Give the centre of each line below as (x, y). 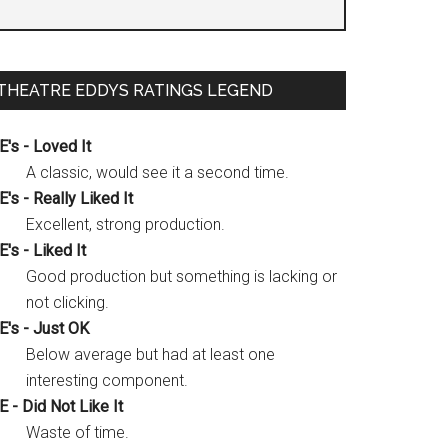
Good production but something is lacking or (181, 276)
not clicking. (67, 302)
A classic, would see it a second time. (157, 172)
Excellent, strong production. (125, 224)
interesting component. (107, 380)
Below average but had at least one (150, 354)
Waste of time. (77, 432)
